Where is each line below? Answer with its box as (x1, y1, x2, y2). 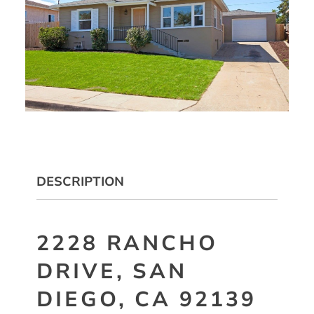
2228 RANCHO (36, 229, 218, 259)
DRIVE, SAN (36, 257, 187, 287)
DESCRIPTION (36, 173, 124, 191)
